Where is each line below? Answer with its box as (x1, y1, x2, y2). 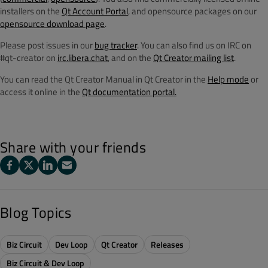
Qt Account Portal (62, 4, 128, 18)
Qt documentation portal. (82, 85, 176, 99)
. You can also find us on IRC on (137, 38, 251, 52)
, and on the (108, 51, 153, 65)
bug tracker (95, 38, 137, 52)
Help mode (208, 72, 249, 86)
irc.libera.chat (57, 51, 108, 65)
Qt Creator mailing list (153, 51, 234, 65)
